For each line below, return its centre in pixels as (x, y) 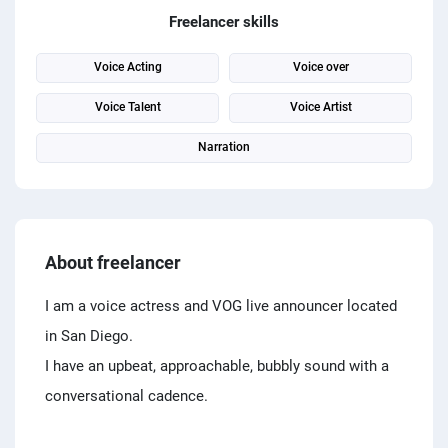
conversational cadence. (126, 396)
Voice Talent (127, 107)
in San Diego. (89, 336)
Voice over (320, 67)
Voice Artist (320, 107)
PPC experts (83, 19)
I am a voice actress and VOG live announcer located (221, 306)
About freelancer (113, 262)
